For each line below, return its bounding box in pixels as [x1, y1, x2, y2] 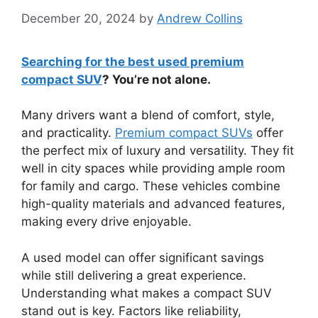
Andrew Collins [157, 11, 243, 26]
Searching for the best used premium [21, 54, 244, 69]
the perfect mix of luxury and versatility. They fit [21, 143, 294, 158]
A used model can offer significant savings [21, 250, 264, 265]
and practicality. [21, 126, 115, 140]
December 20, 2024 [21, 11, 136, 26]
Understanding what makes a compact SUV [21, 285, 272, 300]
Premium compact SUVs [115, 126, 253, 140]
